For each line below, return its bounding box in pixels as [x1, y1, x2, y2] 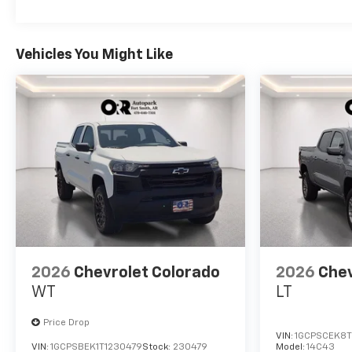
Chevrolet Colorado [74, 265, 220, 281]
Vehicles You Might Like [16, 48, 173, 63]
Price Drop [43, 318, 90, 328]
